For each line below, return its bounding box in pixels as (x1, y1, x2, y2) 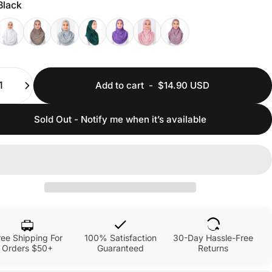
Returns (198, 242, 229, 253)
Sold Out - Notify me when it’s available (34, 113, 207, 125)
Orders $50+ (2, 242, 53, 253)
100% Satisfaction (84, 232, 157, 243)
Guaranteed (97, 242, 144, 253)
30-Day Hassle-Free (173, 232, 254, 243)
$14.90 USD (158, 80, 210, 92)
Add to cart (95, 80, 144, 92)
